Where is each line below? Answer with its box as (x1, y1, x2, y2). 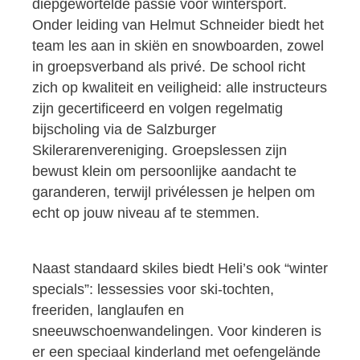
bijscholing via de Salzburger (32, 121, 216, 137)
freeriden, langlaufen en (32, 301, 184, 318)
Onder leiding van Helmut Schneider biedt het (32, 16, 324, 33)
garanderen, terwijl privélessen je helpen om (32, 183, 315, 200)
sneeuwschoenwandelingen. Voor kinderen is (32, 322, 321, 339)
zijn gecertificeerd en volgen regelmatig (32, 100, 283, 117)
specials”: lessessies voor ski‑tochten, (32, 280, 274, 297)
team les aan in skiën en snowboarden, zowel (32, 37, 324, 54)
